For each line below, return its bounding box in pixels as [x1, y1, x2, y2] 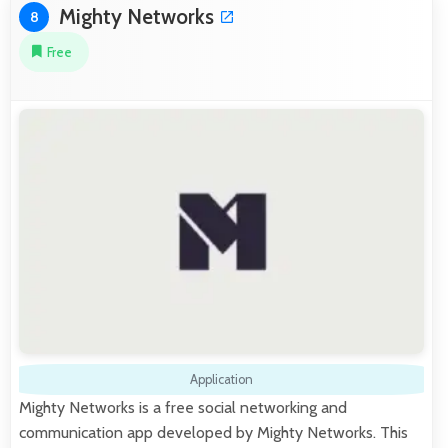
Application [190, 371, 253, 387]
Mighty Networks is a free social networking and [19, 397, 347, 417]
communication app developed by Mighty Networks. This [19, 422, 408, 442]
